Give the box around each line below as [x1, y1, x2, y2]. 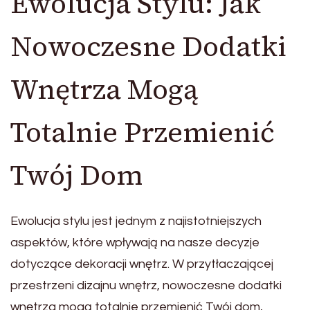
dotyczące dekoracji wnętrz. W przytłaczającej [10, 257, 273, 271]
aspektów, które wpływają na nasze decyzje [10, 235, 259, 249]
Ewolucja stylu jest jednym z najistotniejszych [10, 214, 262, 228]
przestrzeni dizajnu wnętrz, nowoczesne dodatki [10, 278, 282, 292]
